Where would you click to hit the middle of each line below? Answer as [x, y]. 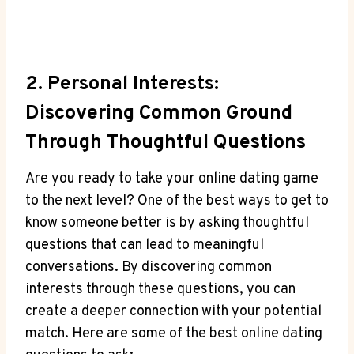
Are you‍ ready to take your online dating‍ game [172, 179]
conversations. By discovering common [149, 267]
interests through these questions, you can [160, 289]
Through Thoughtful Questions [166, 143]
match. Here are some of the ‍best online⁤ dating [174, 333]
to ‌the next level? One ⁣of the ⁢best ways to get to [177, 201]
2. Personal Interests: [122, 85]
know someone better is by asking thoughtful [167, 223]
